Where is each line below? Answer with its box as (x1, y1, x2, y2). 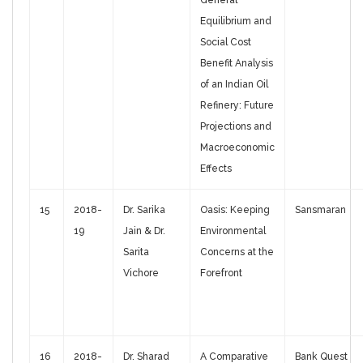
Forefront (200, 267, 242, 280)
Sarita (123, 246, 149, 258)
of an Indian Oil (200, 79, 268, 91)
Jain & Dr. (123, 225, 165, 237)
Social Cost (200, 36, 251, 49)
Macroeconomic (200, 142, 275, 154)
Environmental (200, 225, 266, 237)
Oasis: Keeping (200, 204, 270, 216)
